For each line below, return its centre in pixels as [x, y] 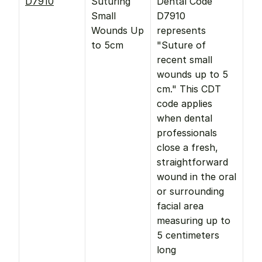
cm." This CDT [189, 89]
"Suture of [181, 45]
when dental [185, 118]
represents [181, 30]
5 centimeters [188, 235]
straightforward [192, 162]
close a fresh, [187, 147]
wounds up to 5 [192, 74]
